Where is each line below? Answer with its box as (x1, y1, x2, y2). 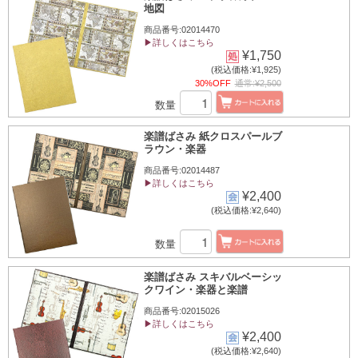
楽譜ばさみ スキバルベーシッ (144, 271, 282, 283)
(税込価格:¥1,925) (210, 64, 281, 74)
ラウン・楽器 (144, 143, 206, 155)
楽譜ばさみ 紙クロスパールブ (144, 130, 282, 142)
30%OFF (194, 78, 231, 88)
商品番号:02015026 (144, 306, 220, 316)
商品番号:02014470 (144, 25, 220, 34)
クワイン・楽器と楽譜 (144, 284, 248, 296)
